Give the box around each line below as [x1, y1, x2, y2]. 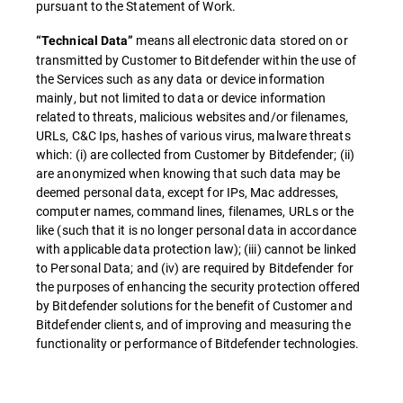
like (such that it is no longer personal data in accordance [36, 221, 356, 238]
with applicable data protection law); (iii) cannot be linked [36, 240, 357, 257]
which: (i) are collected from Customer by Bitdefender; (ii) [36, 146, 354, 163]
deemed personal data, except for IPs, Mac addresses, [36, 184, 339, 201]
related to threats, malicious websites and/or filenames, [36, 108, 348, 125]
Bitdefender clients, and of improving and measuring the [36, 316, 351, 333]
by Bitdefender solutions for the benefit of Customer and [36, 297, 353, 314]
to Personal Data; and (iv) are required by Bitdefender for [36, 259, 354, 276]
